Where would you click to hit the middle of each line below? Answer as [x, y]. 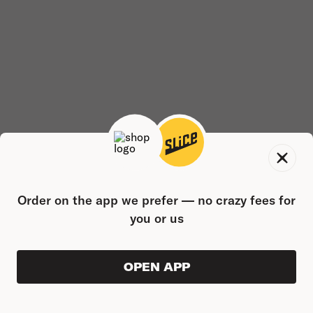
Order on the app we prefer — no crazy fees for [156, 200]
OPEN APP [156, 267]
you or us [156, 218]
